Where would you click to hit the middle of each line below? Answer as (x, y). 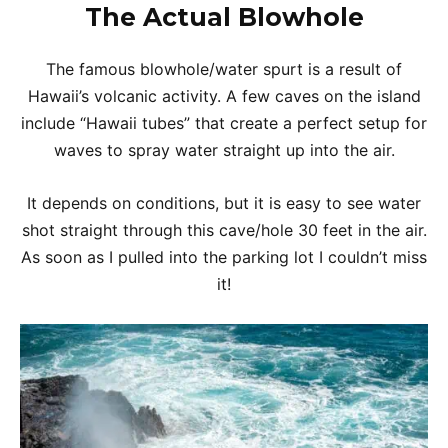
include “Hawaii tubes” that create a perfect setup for (224, 123)
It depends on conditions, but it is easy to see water (224, 203)
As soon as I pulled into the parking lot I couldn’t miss (224, 257)
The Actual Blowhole (224, 17)
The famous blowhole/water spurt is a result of (224, 69)
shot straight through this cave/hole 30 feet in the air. (224, 230)
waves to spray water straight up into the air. (224, 150)
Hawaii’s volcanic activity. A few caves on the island (224, 96)
